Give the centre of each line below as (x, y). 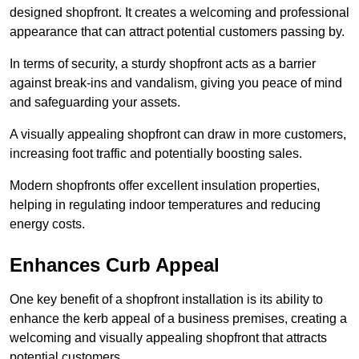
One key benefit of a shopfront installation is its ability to (166, 299)
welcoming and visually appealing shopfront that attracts (168, 337)
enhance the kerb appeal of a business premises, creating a (178, 318)
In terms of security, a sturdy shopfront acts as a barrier (163, 63)
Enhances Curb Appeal (115, 264)
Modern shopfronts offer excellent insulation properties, (165, 185)
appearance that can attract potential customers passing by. (177, 31)
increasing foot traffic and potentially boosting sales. (156, 153)
